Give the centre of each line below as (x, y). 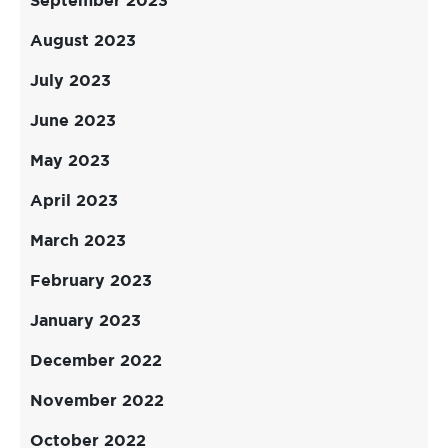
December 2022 (96, 361)
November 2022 (97, 401)
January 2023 (85, 321)
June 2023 (73, 121)
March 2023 (78, 241)
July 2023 (70, 81)
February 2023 (91, 281)
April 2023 (74, 201)
